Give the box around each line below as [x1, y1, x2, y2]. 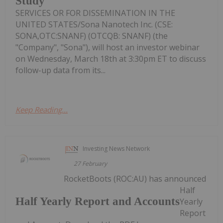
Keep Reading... [15, 105, 68, 115]
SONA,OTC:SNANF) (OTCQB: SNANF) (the [15, 30, 168, 42]
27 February [74, 159, 108, 168]
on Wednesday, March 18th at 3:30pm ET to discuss [15, 53, 206, 65]
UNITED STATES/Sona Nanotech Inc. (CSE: [15, 19, 173, 30]
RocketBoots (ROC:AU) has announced [64, 173, 207, 185]
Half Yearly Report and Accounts [15, 195, 180, 208]
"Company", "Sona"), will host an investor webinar [15, 42, 200, 53]
